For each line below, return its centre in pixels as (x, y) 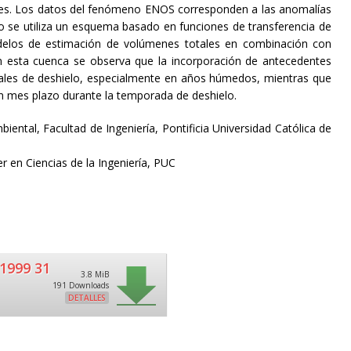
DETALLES (87, 298)
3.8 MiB (95, 274)
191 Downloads (81, 285)
